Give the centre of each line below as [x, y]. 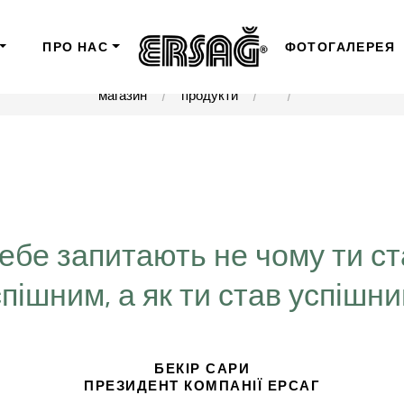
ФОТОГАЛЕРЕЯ [340, 47]
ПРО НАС [76, 47]
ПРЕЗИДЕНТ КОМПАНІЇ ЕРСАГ [202, 386]
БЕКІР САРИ [202, 369]
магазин [122, 96]
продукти [209, 96]
